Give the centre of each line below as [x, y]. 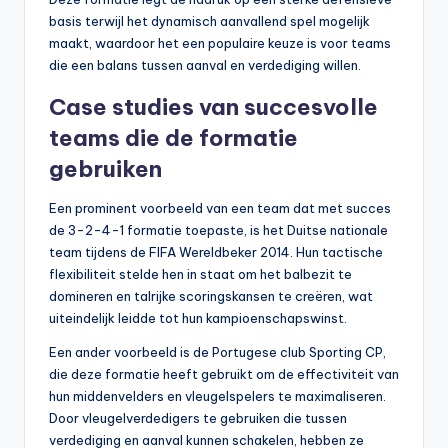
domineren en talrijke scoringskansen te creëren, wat [211, 296]
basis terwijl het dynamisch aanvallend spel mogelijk [209, 21]
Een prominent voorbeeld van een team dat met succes [220, 208]
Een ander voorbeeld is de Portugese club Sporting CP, [217, 352]
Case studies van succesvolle [213, 107]
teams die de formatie [173, 138]
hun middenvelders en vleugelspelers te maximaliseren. [217, 396]
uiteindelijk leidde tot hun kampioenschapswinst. [198, 318]
